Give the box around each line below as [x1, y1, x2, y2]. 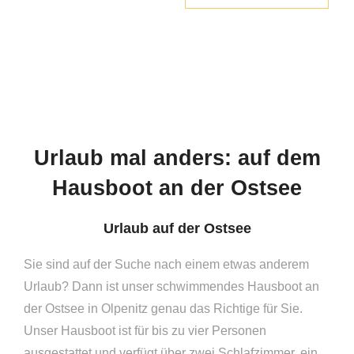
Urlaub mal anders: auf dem [33, 145, 321, 170]
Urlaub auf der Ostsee [103, 220, 251, 236]
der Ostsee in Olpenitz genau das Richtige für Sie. [24, 301, 303, 315]
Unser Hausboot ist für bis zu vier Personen [24, 323, 267, 337]
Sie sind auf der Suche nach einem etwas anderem [24, 257, 310, 271]
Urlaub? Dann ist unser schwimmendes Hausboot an [24, 279, 320, 293]
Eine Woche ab [105, 33, 205, 50]
